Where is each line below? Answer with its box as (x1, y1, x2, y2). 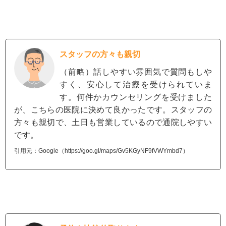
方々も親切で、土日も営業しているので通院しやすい (14, 118, 212, 127)
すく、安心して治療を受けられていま (60, 80, 212, 89)
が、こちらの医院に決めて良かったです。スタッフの (14, 105, 212, 115)
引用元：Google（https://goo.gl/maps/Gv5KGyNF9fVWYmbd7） (14, 147, 189, 155)
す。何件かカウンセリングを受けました (60, 93, 212, 102)
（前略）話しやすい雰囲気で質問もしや (60, 68, 212, 77)
